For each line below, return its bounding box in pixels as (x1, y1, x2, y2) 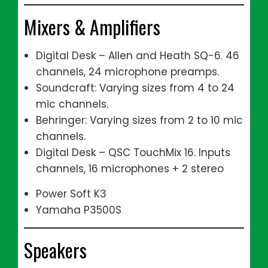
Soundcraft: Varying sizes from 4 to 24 (36, 81, 234, 95)
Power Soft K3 (36, 187, 106, 201)
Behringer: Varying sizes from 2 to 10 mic (36, 113, 243, 127)
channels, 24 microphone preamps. (36, 65, 219, 79)
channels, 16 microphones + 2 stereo (36, 162, 224, 176)
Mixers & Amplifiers (24, 13, 160, 41)
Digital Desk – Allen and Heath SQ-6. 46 (36, 48, 239, 63)
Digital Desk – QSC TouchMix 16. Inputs (36, 145, 230, 160)
